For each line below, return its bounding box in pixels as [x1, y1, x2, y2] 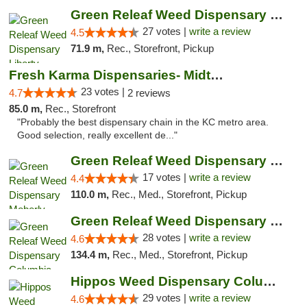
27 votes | [142, 25, 189, 37]
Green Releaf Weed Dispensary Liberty [269, 8, 283, 22]
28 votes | [142, 232, 189, 243]
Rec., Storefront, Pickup [106, 42, 214, 54]
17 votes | [142, 171, 189, 183]
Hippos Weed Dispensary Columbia [262, 274, 276, 288]
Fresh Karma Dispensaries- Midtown [210, 68, 223, 82]
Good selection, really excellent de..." [17, 130, 177, 140]
